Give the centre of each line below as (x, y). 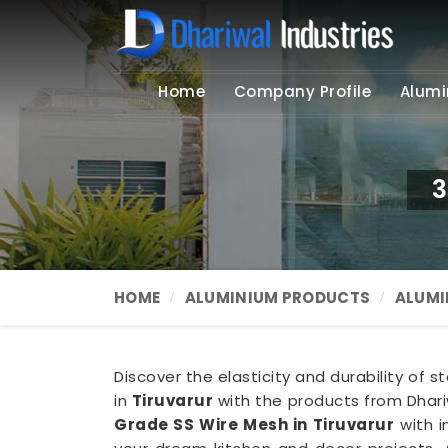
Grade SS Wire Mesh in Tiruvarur (254, 424)
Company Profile (302, 91)
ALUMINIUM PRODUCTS (277, 297)
